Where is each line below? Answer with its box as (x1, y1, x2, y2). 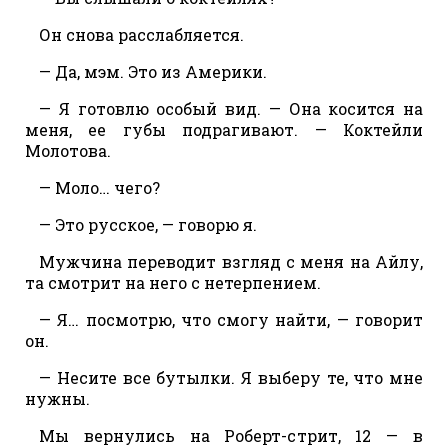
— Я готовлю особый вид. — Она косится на (39, 97, 423, 119)
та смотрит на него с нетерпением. (25, 271, 321, 293)
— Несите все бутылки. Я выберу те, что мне (39, 366, 423, 388)
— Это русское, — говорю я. (39, 213, 257, 235)
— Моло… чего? (39, 176, 160, 198)
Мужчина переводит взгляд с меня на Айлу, (39, 250, 423, 272)
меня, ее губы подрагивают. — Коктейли (25, 118, 423, 140)
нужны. (25, 387, 90, 409)
